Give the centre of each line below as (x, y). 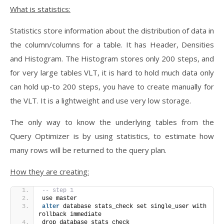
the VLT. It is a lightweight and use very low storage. (100, 100)
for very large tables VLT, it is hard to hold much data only (112, 72)
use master (59, 198)
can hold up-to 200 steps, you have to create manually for (112, 86)
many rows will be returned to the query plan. (88, 150)
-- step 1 (58, 190)
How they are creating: (49, 171)
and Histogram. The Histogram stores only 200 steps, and (112, 58)
